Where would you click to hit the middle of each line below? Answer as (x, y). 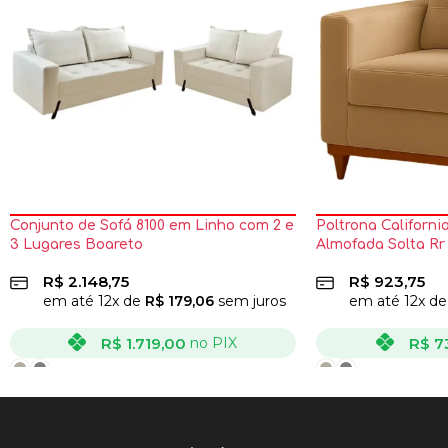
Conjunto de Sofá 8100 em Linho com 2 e (152, 225)
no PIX (214, 342)
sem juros (250, 300)
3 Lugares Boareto (76, 244)
